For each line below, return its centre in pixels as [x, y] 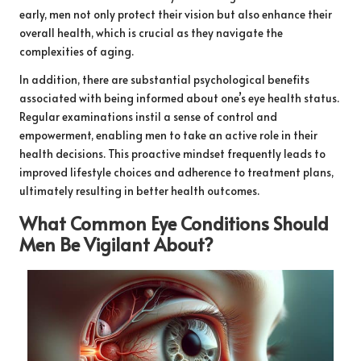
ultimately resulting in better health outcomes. [139, 190]
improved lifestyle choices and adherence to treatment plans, [176, 172]
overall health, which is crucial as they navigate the [151, 32]
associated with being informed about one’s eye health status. [179, 98]
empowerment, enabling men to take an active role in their [168, 135]
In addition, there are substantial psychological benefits [164, 79]
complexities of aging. [77, 51]
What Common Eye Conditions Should [174, 222]
